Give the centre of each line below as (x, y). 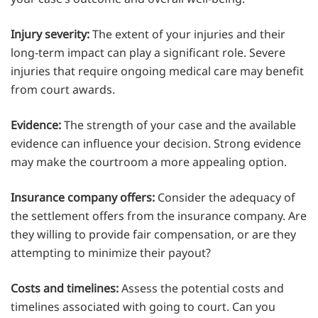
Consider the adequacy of (226, 198)
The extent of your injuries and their (189, 34)
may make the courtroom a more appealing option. (149, 162)
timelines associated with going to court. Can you (143, 307)
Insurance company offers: (84, 198)
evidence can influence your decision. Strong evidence (156, 144)
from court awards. (63, 90)
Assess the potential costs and (203, 289)
